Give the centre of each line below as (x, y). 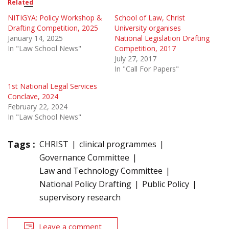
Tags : (21, 144)
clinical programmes (118, 144)
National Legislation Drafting (162, 38)
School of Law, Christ (150, 17)
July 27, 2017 (135, 58)
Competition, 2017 (145, 48)
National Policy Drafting (85, 184)
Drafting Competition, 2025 (53, 28)
